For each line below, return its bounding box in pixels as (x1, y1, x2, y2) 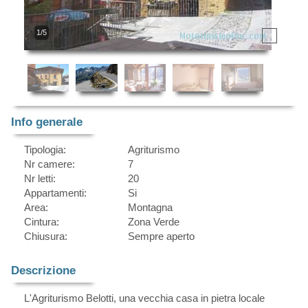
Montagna (128, 201, 173, 214)
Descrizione (10, 264, 76, 278)
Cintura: (23, 216, 59, 228)
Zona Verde (128, 216, 180, 228)
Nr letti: (23, 173, 56, 185)
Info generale (10, 115, 82, 129)
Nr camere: (23, 158, 75, 170)
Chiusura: (23, 230, 67, 243)
